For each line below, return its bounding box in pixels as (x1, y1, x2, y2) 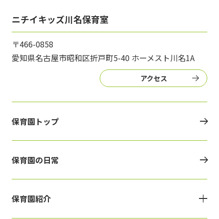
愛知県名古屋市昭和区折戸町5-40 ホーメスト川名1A (11, 52, 195, 64)
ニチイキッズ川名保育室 (11, 13, 109, 26)
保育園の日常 (11, 154, 59, 166)
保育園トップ (11, 115, 59, 128)
